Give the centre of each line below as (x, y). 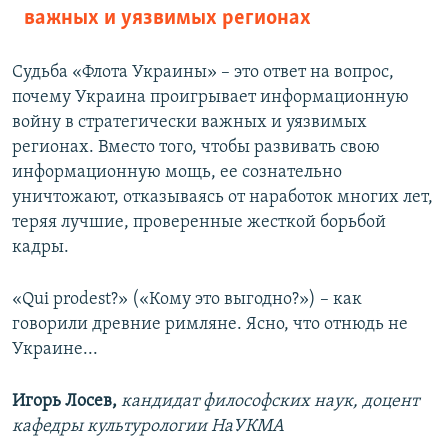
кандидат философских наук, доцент (270, 402)
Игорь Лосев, (64, 402)
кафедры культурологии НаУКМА (148, 427)
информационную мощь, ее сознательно (177, 173)
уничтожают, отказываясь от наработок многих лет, (222, 198)
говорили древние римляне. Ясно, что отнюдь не (210, 325)
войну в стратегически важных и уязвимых (189, 123)
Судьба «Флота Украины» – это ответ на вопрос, (203, 73)
